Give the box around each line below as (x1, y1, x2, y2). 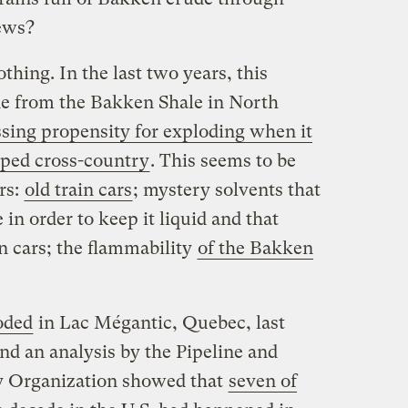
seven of (228, 370, 297, 392)
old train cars (24, 178, 132, 200)
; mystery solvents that (132, 178, 321, 200)
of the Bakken (197, 237, 313, 259)
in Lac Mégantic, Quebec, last (33, 311, 285, 333)
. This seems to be (149, 149, 296, 171)
